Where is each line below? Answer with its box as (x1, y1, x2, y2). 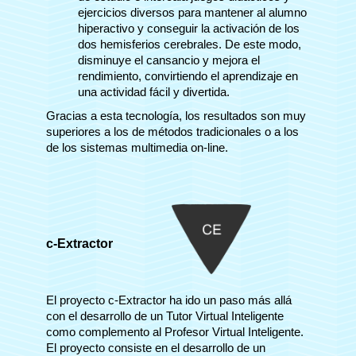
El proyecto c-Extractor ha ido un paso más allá (46, 293, 292, 307)
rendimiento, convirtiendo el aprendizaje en (78, 69, 298, 83)
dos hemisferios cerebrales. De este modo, (78, 37, 301, 51)
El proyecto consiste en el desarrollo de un (46, 341, 265, 354)
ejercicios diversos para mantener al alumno (78, 6, 307, 19)
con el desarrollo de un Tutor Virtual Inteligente (46, 309, 284, 323)
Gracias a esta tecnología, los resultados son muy (46, 109, 306, 122)
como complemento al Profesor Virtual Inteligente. (46, 325, 304, 339)
